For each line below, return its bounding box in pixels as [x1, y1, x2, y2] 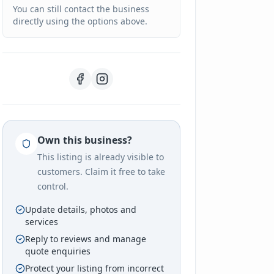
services [24, 216, 58, 228]
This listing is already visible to [37, 151, 164, 163]
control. [37, 180, 68, 192]
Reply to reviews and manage [24, 233, 146, 245]
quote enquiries [24, 245, 91, 257]
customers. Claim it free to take [37, 166, 165, 177]
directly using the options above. [12, 15, 147, 27]
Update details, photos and [24, 204, 136, 215]
